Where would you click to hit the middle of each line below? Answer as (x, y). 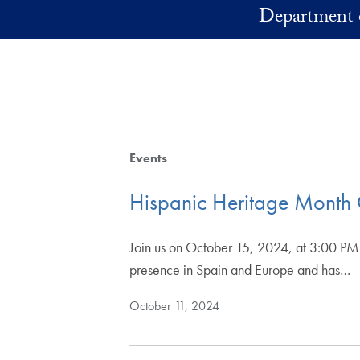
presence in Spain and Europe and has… (240, 270)
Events (149, 158)
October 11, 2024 (175, 306)
